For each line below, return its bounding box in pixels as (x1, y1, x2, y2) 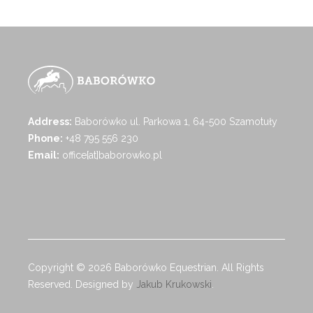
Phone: (28, 133, 63, 144)
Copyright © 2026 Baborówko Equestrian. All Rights (28, 262, 264, 273)
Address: (28, 116, 72, 127)
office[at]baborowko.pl (59, 150, 162, 161)
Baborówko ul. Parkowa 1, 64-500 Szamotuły (72, 116, 277, 127)
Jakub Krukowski (136, 279, 212, 290)
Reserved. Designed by (28, 279, 136, 290)
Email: (28, 150, 59, 161)
